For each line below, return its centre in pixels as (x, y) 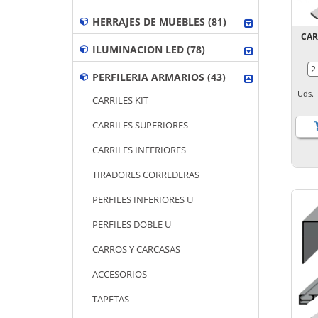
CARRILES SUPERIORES (140, 125)
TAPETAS (111, 299)
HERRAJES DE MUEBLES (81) (159, 21)
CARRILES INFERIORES (139, 150)
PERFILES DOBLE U (132, 224)
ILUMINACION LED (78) (149, 49)
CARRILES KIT (120, 100)
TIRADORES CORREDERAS (146, 175)
